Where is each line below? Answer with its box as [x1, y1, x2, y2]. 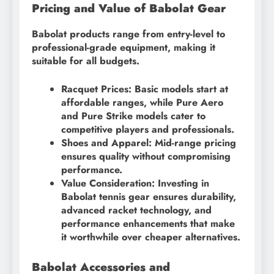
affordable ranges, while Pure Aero [61, 95, 223, 110]
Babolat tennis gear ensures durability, [61, 190, 236, 204]
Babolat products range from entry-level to [32, 27, 225, 42]
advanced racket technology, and [61, 203, 212, 218]
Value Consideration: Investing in [61, 176, 209, 191]
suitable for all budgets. [32, 54, 139, 68]
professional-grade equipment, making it [32, 40, 215, 55]
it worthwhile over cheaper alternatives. [61, 230, 240, 245]
